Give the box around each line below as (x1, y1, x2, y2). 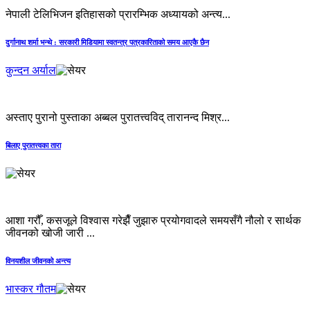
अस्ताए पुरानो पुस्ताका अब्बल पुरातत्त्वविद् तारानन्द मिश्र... (6, 111, 230, 123)
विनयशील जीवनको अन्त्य (6, 256, 71, 265)
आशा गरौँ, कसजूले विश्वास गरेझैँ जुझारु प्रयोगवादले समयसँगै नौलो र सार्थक (6, 214, 301, 226)
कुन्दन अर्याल (6, 64, 56, 76)
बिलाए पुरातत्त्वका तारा (6, 140, 61, 149)
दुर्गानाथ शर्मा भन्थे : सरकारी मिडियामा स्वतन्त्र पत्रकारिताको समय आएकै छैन (6, 37, 209, 46)
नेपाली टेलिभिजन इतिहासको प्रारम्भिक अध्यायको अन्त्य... (6, 8, 230, 20)
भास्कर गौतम (6, 282, 56, 295)
